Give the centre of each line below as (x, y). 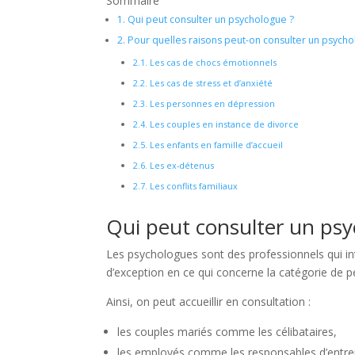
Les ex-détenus (181, 165)
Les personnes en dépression (212, 103)
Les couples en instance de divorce (223, 124)
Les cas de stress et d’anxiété (210, 83)
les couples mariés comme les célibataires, (227, 332)
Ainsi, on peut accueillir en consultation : (209, 302)
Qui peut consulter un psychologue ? (210, 19)
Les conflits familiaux (193, 186)
